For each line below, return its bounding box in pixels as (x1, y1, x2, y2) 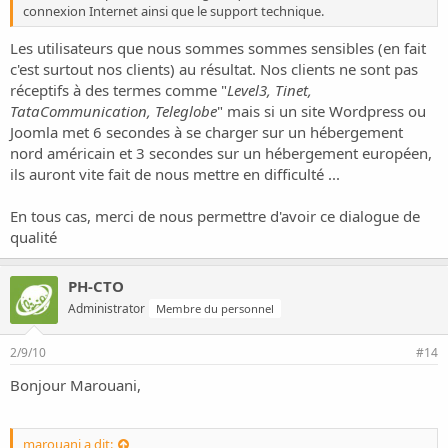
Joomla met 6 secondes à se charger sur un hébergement (10, 122, 403, 142)
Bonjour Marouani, (10, 375, 141, 395)
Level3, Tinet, (227, 80, 312, 100)
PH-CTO (68, 276, 124, 296)
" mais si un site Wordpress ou (217, 101, 426, 121)
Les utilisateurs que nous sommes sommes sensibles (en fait (10, 38, 426, 58)
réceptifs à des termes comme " (10, 80, 227, 100)
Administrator (68, 300, 145, 317)
